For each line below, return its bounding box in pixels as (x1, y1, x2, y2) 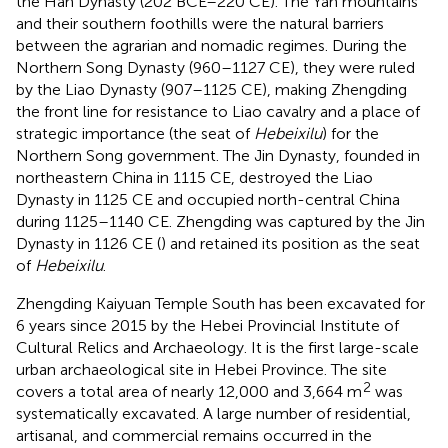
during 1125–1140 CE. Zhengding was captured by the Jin (16, 211, 425, 231)
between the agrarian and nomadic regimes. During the (16, 35, 407, 55)
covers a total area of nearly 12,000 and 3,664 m (16, 381, 362, 401)
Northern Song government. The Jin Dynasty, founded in (16, 145, 420, 165)
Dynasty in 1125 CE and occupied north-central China (16, 189, 400, 209)
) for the (322, 123, 379, 143)
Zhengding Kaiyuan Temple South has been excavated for (16, 293, 425, 313)
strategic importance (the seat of (16, 123, 254, 143)
